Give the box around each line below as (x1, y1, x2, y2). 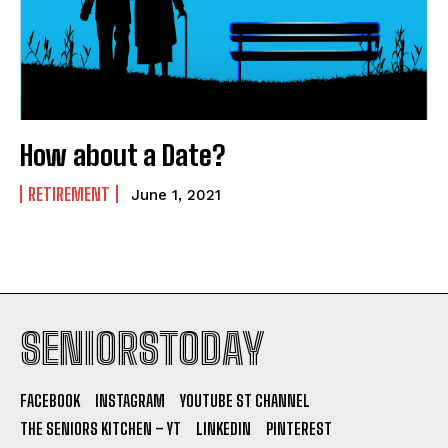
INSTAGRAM (95, 390, 165, 410)
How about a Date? (20, 137, 225, 172)
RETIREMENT (28, 182, 110, 205)
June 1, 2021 (131, 185, 221, 204)
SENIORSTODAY (20, 323, 264, 374)
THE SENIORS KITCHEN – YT (20, 418, 181, 438)
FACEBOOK (20, 390, 80, 410)
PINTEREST (266, 418, 332, 438)
